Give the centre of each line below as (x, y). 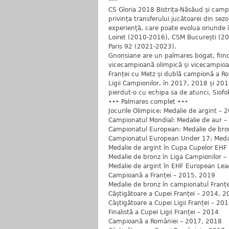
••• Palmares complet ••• (148, 102)
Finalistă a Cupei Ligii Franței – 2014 (164, 212)
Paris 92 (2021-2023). (142, 47)
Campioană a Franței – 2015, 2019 (162, 175)
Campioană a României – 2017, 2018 (165, 221)
